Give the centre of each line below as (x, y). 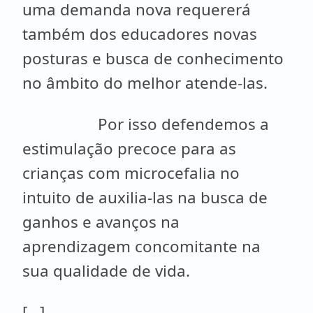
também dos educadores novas (140, 34)
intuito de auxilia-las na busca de (145, 197)
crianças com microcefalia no (131, 173)
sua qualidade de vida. (106, 271)
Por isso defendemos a (146, 124)
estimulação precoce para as (129, 148)
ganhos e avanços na (101, 222)
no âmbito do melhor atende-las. (145, 83)
